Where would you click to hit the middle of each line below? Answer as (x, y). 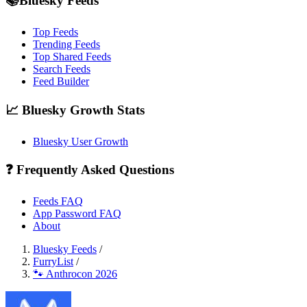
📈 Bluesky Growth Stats (75, 110)
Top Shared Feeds (72, 57)
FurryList (53, 261)
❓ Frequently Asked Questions (90, 170)
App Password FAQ (77, 213)
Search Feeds (62, 69)
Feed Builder (61, 82)
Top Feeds (56, 32)
